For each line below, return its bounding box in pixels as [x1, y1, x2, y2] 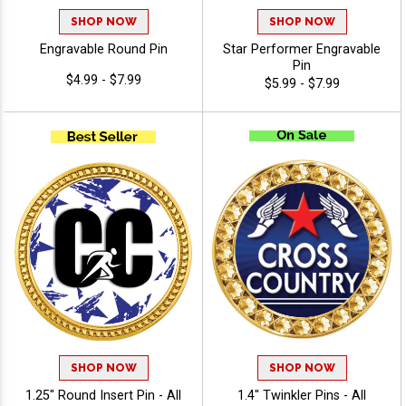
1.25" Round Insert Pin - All [25, 388, 181, 404]
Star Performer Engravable [223, 42, 381, 58]
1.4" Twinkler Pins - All [237, 388, 366, 404]
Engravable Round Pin [39, 42, 168, 58]
